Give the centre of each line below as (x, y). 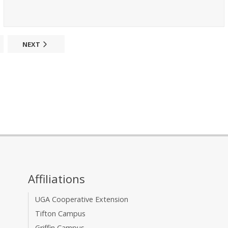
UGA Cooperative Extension (82, 199)
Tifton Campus (61, 214)
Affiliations (57, 179)
